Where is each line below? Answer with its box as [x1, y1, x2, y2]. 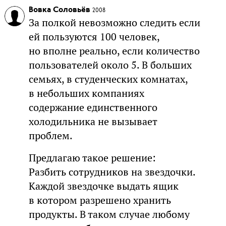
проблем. [28, 129, 73, 142]
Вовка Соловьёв [28, 6, 90, 14]
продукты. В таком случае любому [28, 207, 190, 221]
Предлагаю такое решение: [28, 151, 156, 164]
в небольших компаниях [28, 86, 144, 100]
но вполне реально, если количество [28, 44, 200, 58]
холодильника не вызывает [28, 115, 157, 128]
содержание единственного [28, 100, 157, 114]
